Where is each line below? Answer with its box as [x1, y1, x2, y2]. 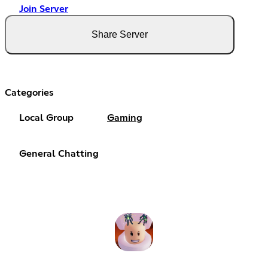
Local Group [19, 113, 74, 123]
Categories [5, 88, 54, 98]
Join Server [19, 4, 68, 14]
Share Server [92, 29, 148, 40]
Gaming [107, 113, 142, 123]
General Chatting [19, 149, 99, 159]
